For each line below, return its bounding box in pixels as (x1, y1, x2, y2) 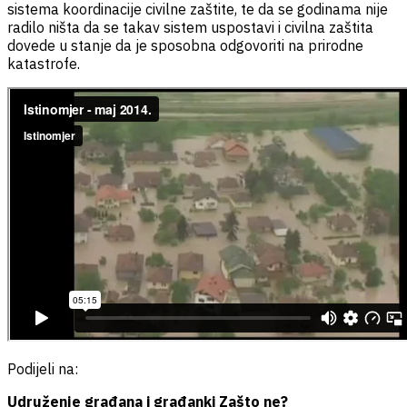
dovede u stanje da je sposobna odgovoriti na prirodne (7, 35, 363, 55)
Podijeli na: (7, 359, 78, 378)
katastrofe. (7, 54, 80, 73)
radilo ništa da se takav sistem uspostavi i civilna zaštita (7, 17, 373, 36)
